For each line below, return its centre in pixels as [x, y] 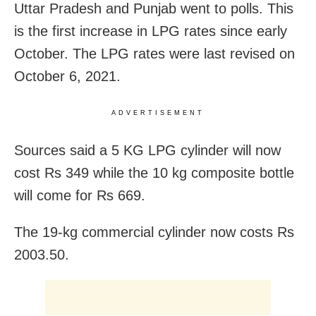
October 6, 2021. [67, 76]
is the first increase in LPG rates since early [151, 31]
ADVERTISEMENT [158, 113]
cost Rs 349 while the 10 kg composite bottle [154, 172]
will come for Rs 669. [80, 195]
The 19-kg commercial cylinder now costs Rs [154, 232]
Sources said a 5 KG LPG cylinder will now [147, 150]
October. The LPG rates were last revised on [154, 53]
